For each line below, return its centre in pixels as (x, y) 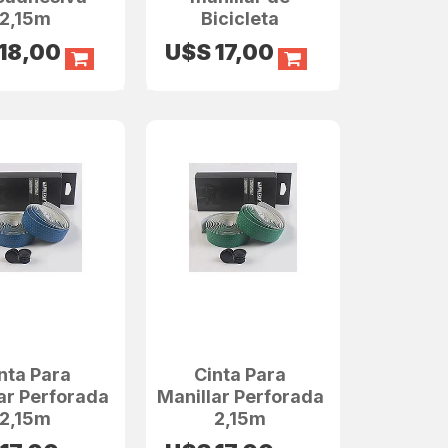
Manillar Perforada (240, 396)
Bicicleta (240, 18)
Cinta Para (240, 374)
